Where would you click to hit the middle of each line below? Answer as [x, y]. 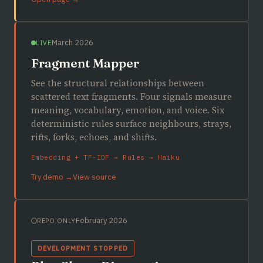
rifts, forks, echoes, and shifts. [94, 137]
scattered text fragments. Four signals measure [131, 97]
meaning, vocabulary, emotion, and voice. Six [128, 110]
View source [95, 177]
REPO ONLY [56, 221]
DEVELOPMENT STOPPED [83, 248]
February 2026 [101, 220]
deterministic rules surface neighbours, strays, [131, 124]
